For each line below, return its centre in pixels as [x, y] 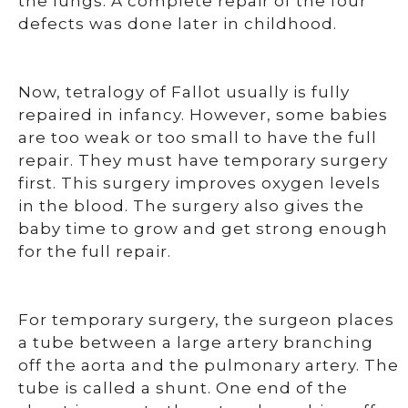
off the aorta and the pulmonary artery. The [209, 365]
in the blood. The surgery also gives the [191, 206]
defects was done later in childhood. [178, 24]
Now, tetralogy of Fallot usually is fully [184, 92]
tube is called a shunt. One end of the [183, 388]
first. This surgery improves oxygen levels [199, 183]
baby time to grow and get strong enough [203, 229]
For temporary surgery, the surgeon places [206, 320]
